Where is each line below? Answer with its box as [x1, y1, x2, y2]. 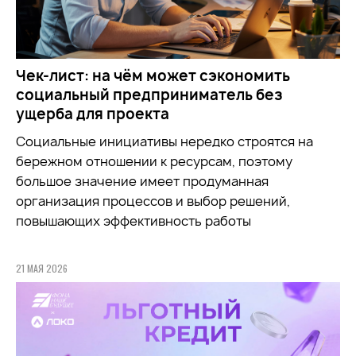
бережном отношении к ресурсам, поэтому [16, 152, 292, 170]
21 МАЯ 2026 [16, 261, 68, 275]
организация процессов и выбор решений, [16, 192, 290, 210]
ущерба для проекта [16, 103, 169, 124]
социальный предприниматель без [16, 84, 282, 105]
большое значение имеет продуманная [16, 172, 269, 190]
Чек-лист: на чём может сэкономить [16, 65, 290, 86]
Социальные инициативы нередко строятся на [16, 132, 313, 150]
